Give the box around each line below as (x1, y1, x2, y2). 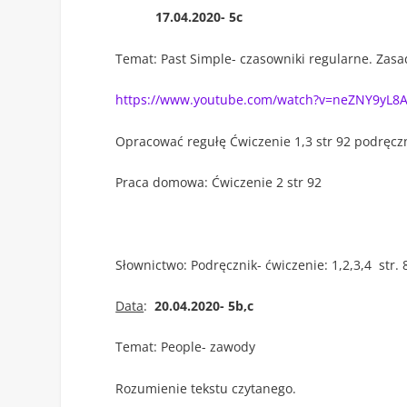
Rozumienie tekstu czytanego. (115, 379, 297, 397)
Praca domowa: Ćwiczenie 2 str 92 (115, 173, 323, 191)
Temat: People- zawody (115, 338, 256, 356)
